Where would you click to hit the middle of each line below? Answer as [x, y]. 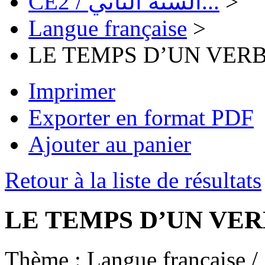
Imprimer [72, 91]
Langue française [108, 28]
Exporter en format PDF [141, 118]
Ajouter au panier [110, 144]
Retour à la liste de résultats [133, 180]
